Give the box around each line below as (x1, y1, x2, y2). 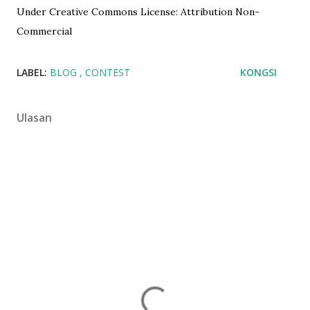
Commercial (17, 25, 72, 37)
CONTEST (85, 66, 130, 79)
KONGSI (240, 66, 277, 79)
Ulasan (17, 110, 52, 125)
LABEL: (17, 66, 47, 79)
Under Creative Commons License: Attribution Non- (17, 6, 259, 18)
